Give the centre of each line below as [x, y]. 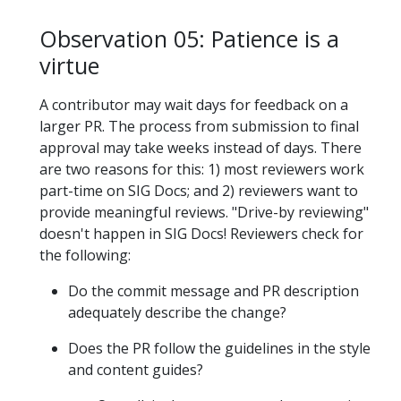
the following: [85, 255]
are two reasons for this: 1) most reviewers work [202, 169]
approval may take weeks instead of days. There [200, 147]
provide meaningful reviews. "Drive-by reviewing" [204, 212]
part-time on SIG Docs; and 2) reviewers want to [199, 190]
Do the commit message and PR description [213, 290]
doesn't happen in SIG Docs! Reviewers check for [201, 233]
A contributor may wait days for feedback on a [194, 104]
